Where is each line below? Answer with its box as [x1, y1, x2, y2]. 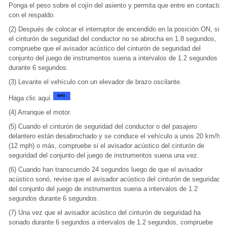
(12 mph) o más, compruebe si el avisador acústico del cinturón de [9, 142, 204, 149]
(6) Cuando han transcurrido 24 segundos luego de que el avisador [9, 166, 203, 173]
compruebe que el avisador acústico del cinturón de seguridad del [9, 45, 201, 52]
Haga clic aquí [9, 94, 53, 102]
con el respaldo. [9, 11, 55, 19]
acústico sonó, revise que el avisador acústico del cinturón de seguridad [9, 175, 220, 183]
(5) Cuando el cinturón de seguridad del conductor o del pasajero [9, 123, 197, 130]
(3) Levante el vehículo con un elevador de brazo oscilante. [9, 78, 182, 86]
